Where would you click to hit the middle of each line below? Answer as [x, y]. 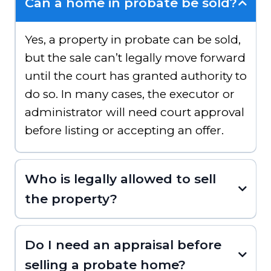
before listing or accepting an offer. [124, 131]
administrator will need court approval [134, 113]
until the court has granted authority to [135, 76]
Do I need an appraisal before [123, 245]
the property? [71, 199]
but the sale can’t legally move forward [135, 58]
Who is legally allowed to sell [120, 179]
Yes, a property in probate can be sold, [132, 40]
